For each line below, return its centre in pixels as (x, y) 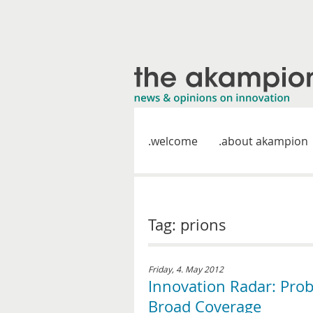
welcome (174, 141)
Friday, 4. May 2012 (186, 269)
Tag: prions (187, 225)
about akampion (265, 141)
